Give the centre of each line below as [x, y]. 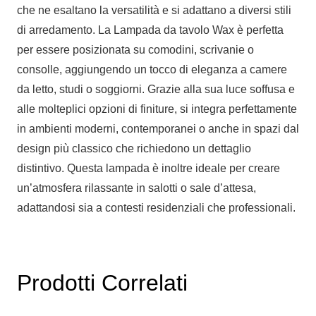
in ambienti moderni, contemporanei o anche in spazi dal [158, 128]
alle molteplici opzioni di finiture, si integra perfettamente [157, 109]
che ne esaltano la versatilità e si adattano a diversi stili [154, 10]
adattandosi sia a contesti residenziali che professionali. [156, 207]
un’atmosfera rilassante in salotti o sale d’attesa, [136, 188]
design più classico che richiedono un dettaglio [134, 148]
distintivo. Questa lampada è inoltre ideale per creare [148, 168]
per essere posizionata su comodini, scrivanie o [135, 49]
